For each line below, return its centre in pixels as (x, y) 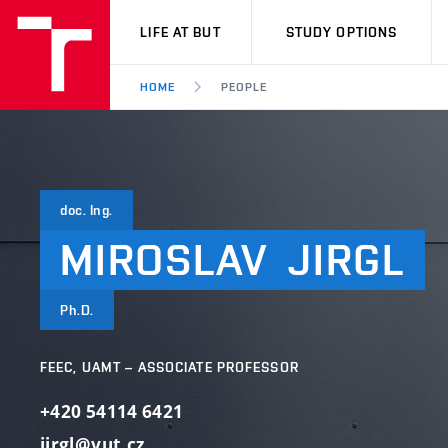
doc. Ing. (87, 210)
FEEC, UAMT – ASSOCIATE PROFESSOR (169, 367)
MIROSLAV (164, 259)
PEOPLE (243, 87)
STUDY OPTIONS (341, 32)
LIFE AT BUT (180, 32)
